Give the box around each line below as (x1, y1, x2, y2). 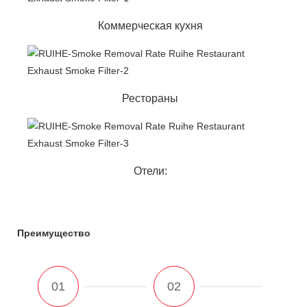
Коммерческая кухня (97, 19, 203, 32)
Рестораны (122, 92, 178, 104)
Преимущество (17, 227, 90, 238)
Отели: (133, 164, 167, 177)
